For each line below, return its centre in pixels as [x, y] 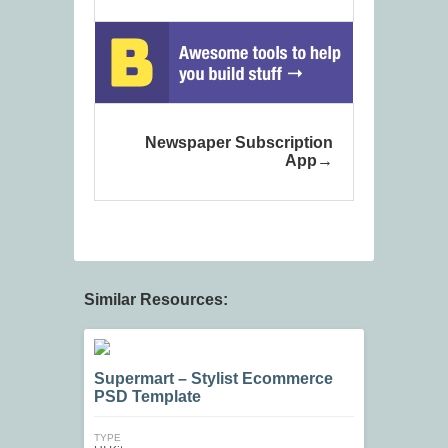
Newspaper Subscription [239, 143]
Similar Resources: [156, 300]
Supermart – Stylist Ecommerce [213, 379]
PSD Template [147, 397]
